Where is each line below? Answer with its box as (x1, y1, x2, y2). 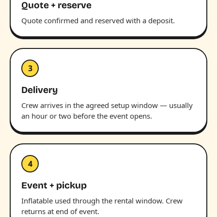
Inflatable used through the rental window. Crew (21, 195, 183, 205)
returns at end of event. (21, 206, 99, 216)
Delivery (21, 84, 58, 95)
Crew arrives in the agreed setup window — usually (21, 100, 193, 110)
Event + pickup (21, 179, 87, 191)
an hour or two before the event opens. (21, 110, 152, 121)
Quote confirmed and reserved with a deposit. (21, 15, 175, 25)
